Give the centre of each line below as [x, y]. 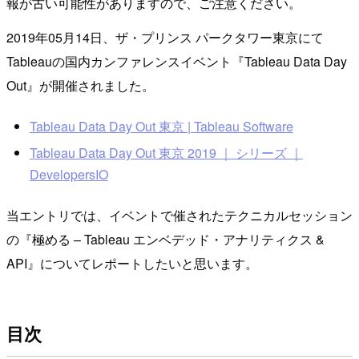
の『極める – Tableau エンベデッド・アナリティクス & [165, 239]
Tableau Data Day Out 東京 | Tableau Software [161, 126]
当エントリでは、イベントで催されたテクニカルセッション [179, 215]
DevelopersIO [69, 175]
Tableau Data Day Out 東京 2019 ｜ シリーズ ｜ [166, 153]
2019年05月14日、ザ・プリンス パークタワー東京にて [165, 37]
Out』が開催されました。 [81, 85]
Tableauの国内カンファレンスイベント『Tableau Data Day [177, 61]
